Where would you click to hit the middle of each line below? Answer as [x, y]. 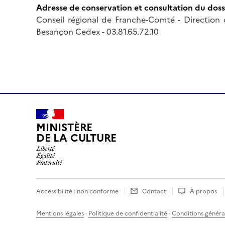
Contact [154, 191]
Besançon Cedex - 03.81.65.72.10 [97, 31]
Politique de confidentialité [128, 213]
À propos [203, 191]
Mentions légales [60, 213]
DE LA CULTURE [77, 138]
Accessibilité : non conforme [77, 191]
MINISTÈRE [65, 128]
